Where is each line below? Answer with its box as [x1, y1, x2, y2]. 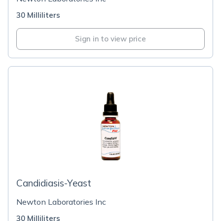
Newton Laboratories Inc [16, 197, 106, 207]
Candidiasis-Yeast [16, 177, 92, 189]
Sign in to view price [75, 34, 146, 43]
